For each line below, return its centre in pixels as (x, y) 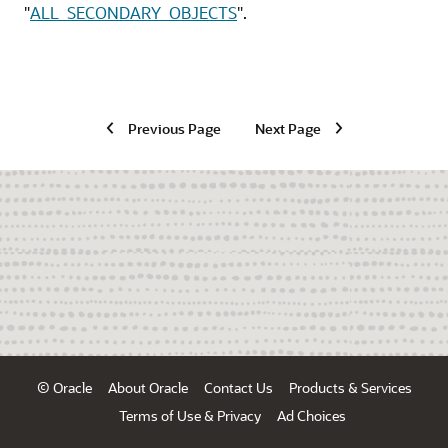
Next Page (287, 128)
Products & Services (350, 387)
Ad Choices (311, 415)
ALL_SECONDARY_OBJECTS (133, 12)
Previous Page (174, 128)
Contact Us (238, 387)
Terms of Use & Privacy (189, 415)
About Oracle (147, 387)
